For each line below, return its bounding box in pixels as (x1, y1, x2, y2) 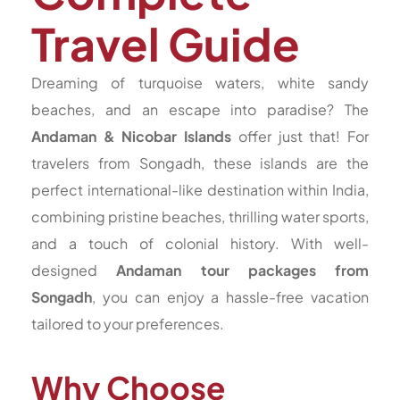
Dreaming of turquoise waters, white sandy (31, 73, 369, 92)
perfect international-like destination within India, (31, 180, 369, 199)
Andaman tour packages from (116, 261, 369, 279)
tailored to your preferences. (31, 314, 224, 333)
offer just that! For (231, 127, 370, 146)
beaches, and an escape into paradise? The (31, 100, 369, 119)
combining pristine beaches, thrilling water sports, (31, 207, 369, 226)
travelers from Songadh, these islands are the (31, 154, 369, 172)
